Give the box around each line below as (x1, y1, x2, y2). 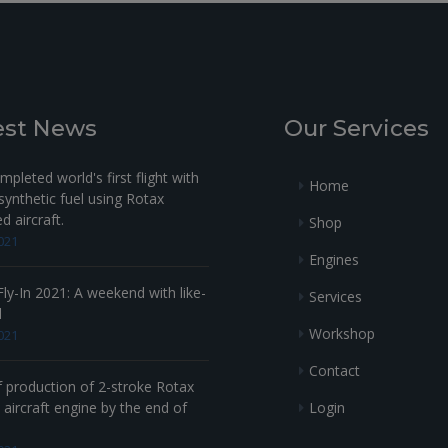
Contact (309, 360, 360, 380)
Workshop (309, 323, 375, 343)
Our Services (284, 114, 429, 143)
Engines (309, 249, 359, 269)
